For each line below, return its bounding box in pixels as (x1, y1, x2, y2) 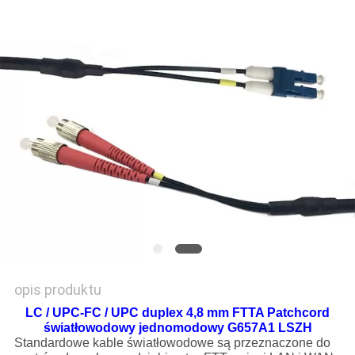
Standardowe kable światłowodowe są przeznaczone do (13, 336, 330, 350)
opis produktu (13, 281, 101, 299)
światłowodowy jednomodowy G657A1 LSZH (43, 321, 312, 335)
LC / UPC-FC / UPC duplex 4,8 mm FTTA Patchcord (25, 306, 330, 320)
